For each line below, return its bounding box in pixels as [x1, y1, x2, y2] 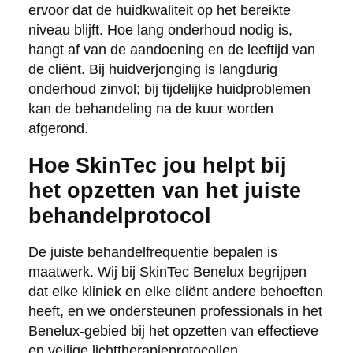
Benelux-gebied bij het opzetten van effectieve [28, 322, 318, 339]
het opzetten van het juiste [28, 178, 301, 203]
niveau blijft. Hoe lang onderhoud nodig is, [28, 21, 292, 38]
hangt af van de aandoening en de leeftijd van [28, 41, 315, 58]
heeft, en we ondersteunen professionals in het [28, 303, 322, 319]
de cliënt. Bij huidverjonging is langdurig [28, 61, 277, 77]
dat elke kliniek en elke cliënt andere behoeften [28, 283, 323, 299]
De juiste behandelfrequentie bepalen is [28, 243, 277, 260]
